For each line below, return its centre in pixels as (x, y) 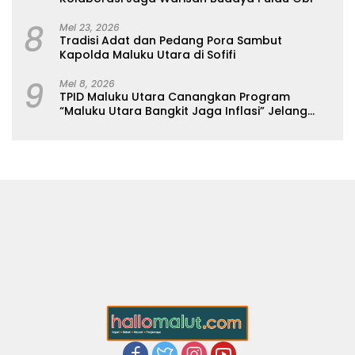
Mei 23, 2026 (90, 27)
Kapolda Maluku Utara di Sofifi (147, 54)
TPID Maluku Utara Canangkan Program (175, 96)
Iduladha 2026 (101, 125)
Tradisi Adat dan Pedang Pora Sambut (171, 40)
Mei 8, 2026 (87, 83)
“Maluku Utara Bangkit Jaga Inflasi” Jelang (183, 111)
